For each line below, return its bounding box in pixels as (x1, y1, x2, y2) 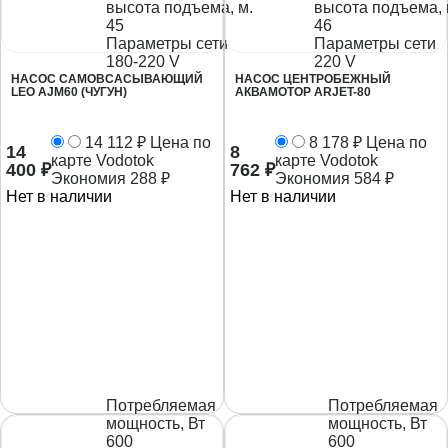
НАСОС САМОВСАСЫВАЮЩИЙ (11, 71, 203, 86)
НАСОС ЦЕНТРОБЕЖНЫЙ (235, 71, 391, 86)
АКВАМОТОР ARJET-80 (235, 84, 371, 99)
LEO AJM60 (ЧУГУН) (11, 84, 127, 99)
